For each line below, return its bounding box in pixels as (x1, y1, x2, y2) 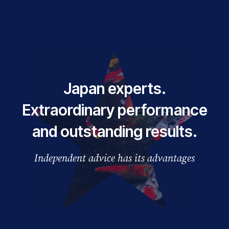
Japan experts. (63, 79, 166, 98)
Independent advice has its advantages (34, 151, 195, 165)
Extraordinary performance (21, 101, 208, 119)
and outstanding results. (32, 122, 197, 141)
